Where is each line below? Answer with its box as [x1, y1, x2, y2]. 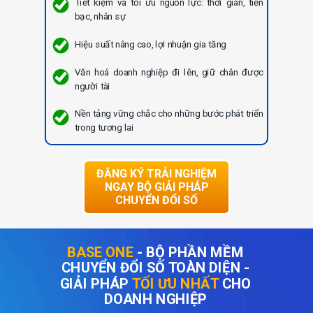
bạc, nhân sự [75, 10, 126, 22]
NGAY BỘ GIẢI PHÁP [104, 180, 209, 194]
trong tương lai [75, 122, 133, 133]
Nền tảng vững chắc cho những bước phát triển [75, 108, 263, 119]
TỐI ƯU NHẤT [128, 275, 219, 292]
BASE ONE [67, 244, 134, 261]
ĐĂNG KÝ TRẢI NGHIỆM [96, 167, 217, 180]
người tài [75, 80, 110, 92]
